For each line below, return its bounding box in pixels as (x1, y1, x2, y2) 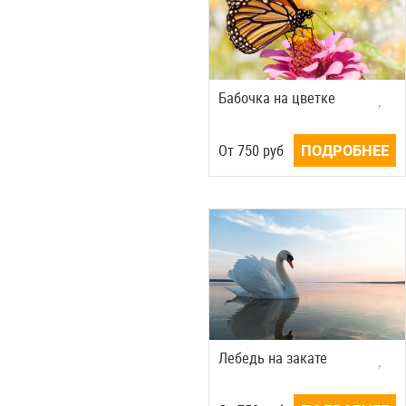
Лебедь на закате (227, 348, 327, 369)
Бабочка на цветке (226, 88, 335, 109)
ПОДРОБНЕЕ (301, 140, 390, 161)
